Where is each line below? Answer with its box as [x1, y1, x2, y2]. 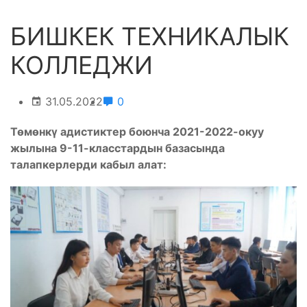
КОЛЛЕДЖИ [10, 50, 153, 80]
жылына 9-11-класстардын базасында [10, 141, 225, 155]
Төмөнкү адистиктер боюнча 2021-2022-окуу [10, 125, 264, 138]
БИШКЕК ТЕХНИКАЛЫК [10, 21, 289, 51]
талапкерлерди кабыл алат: [10, 158, 167, 171]
